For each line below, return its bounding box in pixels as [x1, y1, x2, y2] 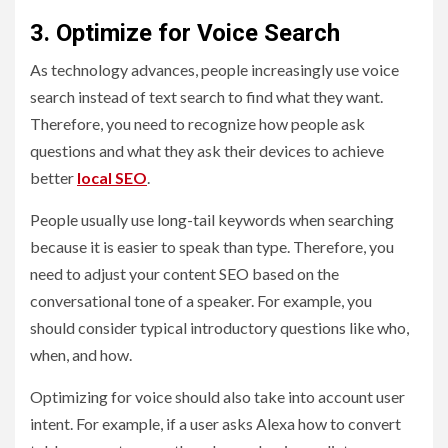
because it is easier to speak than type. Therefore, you [30, 236, 394, 256]
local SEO [77, 167, 147, 187]
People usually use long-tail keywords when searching [30, 209, 394, 229]
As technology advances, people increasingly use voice [30, 59, 399, 79]
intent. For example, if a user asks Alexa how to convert [30, 413, 401, 433]
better [30, 167, 77, 187]
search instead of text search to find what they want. [30, 86, 383, 106]
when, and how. [30, 344, 132, 364]
